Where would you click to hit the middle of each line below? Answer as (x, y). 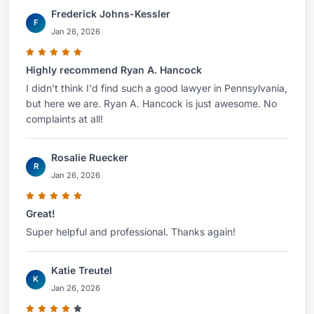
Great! (41, 213)
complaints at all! (64, 119)
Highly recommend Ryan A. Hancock (114, 70)
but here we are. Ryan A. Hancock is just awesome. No (151, 103)
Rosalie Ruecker (90, 157)
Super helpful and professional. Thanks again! (131, 232)
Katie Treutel (82, 270)
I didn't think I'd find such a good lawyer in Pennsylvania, (157, 88)
